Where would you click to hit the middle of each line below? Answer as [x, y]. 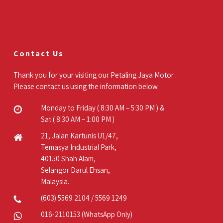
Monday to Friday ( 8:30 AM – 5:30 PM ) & [102, 108]
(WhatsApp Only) [106, 215]
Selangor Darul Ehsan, [75, 170]
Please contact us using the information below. [86, 87]
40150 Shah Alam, [68, 159]
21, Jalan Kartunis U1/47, [79, 136]
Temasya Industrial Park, [78, 147]
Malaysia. [55, 182]
